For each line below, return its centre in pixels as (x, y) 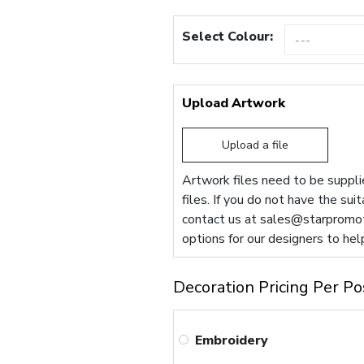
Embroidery (232, 340)
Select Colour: (228, 37)
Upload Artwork (234, 104)
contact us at (221, 220)
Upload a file (256, 145)
